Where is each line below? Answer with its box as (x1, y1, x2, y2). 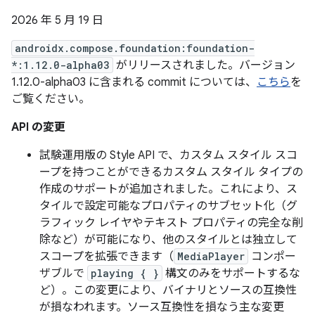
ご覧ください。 (11, 92, 90, 106)
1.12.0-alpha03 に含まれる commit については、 (11, 75, 257, 89)
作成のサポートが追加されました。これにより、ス (39, 182, 297, 196)
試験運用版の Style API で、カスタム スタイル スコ (39, 148, 297, 162)
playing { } (91, 266, 159, 280)
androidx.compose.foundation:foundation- (15, 41, 255, 55)
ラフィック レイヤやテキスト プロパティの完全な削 (39, 216, 303, 230)
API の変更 (11, 120, 65, 134)
